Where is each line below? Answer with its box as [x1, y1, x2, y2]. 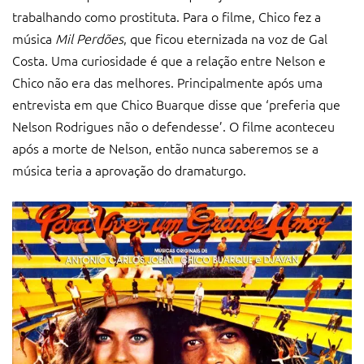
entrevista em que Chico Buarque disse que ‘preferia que [12, 94, 340, 113]
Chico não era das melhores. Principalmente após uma [12, 72, 323, 91]
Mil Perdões [55, 28, 123, 47]
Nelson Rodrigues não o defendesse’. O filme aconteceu [12, 116, 335, 135]
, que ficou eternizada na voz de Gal [123, 28, 327, 47]
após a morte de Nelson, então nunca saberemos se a [12, 138, 318, 157]
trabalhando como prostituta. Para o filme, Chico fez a [12, 6, 321, 25]
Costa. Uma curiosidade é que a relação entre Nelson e [12, 50, 326, 69]
